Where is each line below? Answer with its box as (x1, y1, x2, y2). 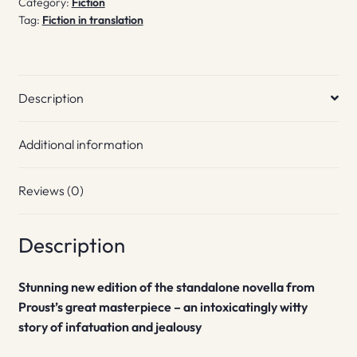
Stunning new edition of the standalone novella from (18, 279, 315, 296)
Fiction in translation (41, 13, 143, 28)
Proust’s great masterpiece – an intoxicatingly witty (18, 299, 308, 316)
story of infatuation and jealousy (18, 319, 202, 335)
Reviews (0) (18, 182, 84, 198)
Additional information (18, 135, 143, 152)
